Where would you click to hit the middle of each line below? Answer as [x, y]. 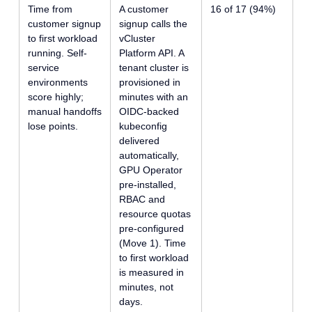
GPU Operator [150, 170]
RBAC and [142, 199]
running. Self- [57, 53]
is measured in [151, 272]
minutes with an [153, 96]
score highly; [55, 96]
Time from [50, 9]
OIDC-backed [149, 111]
